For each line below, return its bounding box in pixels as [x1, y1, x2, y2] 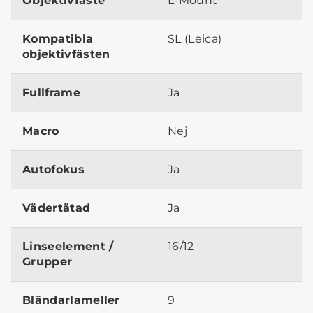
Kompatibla [22, 32, 94, 46]
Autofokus [22, 163, 85, 177]
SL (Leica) [168, 32, 222, 46]
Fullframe [22, 86, 80, 100]
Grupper [22, 255, 73, 269]
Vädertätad [22, 201, 91, 215]
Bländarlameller [22, 293, 120, 307]
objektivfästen [22, 48, 110, 61]
